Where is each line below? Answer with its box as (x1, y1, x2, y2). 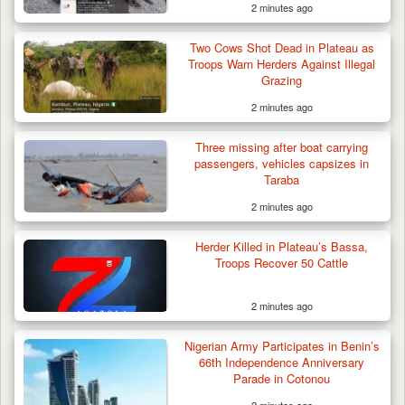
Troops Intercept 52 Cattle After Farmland (28, 116, 360, 138)
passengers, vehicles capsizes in (194, 154, 370, 172)
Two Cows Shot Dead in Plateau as (189, 38, 374, 56)
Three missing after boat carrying (195, 137, 369, 155)
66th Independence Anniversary (199, 353, 365, 371)
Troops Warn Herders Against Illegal (188, 54, 376, 72)
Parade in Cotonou (233, 369, 331, 387)
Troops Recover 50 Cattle (215, 253, 349, 271)
